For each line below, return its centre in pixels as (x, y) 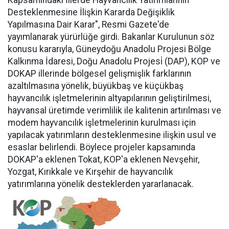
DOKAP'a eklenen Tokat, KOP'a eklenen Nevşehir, (104, 159)
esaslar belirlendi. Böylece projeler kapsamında (101, 147)
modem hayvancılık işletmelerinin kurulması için (102, 123)
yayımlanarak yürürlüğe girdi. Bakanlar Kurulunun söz (111, 37)
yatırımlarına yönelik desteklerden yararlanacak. (101, 184)
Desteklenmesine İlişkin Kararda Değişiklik (91, 12)
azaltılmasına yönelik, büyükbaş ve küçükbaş (96, 86)
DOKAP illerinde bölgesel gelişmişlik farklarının (99, 74)
